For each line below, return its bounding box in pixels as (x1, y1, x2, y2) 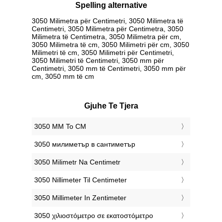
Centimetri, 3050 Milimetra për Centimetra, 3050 (32, 24, 183, 33)
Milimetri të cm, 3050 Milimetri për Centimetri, (32, 48, 174, 56)
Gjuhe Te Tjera (84, 101, 138, 110)
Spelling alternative (75, 1, 147, 10)
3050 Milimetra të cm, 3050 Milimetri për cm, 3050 (32, 40, 189, 49)
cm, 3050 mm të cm (32, 72, 94, 80)
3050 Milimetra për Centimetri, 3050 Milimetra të (32, 16, 183, 25)
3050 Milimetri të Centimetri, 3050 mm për (32, 56, 164, 64)
